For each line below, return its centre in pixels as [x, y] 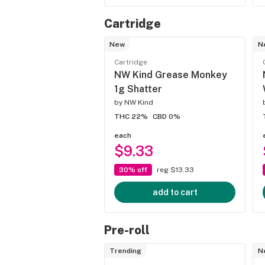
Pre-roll [127, 230]
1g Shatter [138, 89]
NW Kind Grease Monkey [171, 75]
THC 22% [131, 117]
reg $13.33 [175, 170]
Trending [125, 251]
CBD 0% [167, 117]
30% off [133, 170]
